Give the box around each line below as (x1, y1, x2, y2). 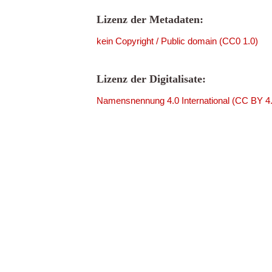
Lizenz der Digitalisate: (97, 73, 206, 85)
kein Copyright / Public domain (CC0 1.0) (97, 36, 258, 46)
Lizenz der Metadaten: (97, 13, 203, 25)
